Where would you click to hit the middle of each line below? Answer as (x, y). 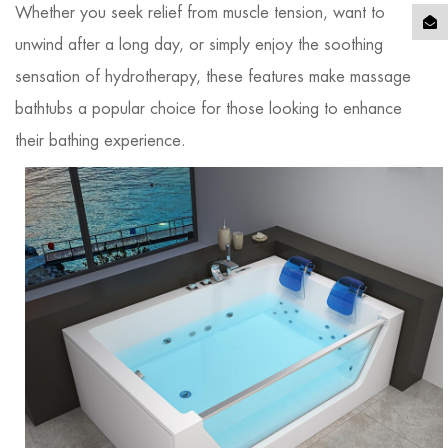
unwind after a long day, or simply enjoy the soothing (199, 44)
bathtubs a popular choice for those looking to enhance (208, 108)
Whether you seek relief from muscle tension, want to (200, 12)
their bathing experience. (100, 140)
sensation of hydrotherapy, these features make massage (213, 76)
